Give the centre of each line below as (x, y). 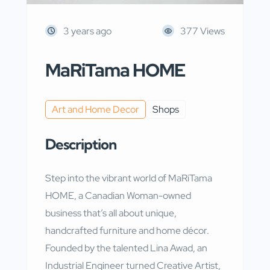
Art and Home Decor (96, 109)
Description (81, 144)
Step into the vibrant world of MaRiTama (129, 178)
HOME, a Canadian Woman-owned (118, 195)
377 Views (202, 31)
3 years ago (87, 31)
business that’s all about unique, (111, 213)
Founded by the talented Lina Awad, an (126, 248)
